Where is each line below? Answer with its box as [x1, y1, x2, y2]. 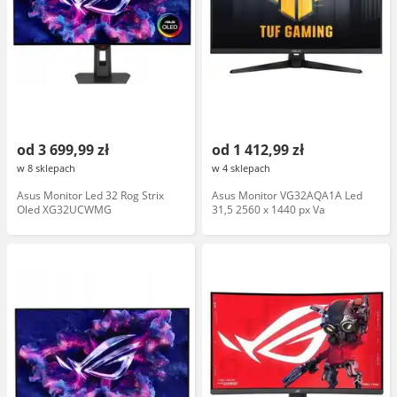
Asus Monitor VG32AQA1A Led [212, 188, 362, 203]
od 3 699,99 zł [17, 140, 109, 160]
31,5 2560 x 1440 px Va [212, 202, 325, 217]
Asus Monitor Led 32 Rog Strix [17, 188, 164, 203]
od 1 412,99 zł [212, 140, 304, 160]
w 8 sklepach [17, 161, 75, 175]
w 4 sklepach [212, 161, 270, 175]
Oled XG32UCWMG [17, 202, 112, 217]
